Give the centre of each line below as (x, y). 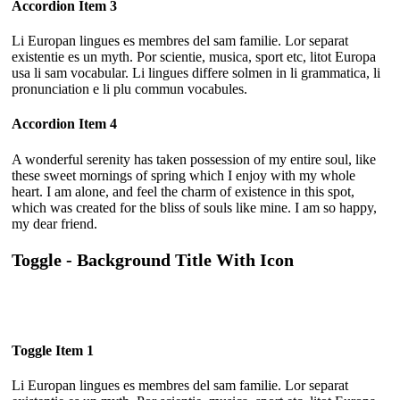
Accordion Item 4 (64, 124)
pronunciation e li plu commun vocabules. (129, 89)
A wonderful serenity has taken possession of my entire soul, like (194, 159)
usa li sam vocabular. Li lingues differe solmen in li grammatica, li (196, 73)
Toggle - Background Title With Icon (153, 259)
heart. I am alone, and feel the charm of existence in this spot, (183, 191)
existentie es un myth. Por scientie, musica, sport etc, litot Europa (194, 57)
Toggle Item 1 (53, 351)
